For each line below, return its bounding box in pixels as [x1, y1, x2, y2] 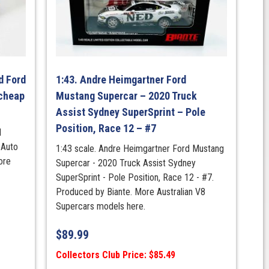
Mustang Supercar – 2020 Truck [56, 89, 198, 103]
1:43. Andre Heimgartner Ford [56, 73, 187, 86]
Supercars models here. [56, 201, 146, 213]
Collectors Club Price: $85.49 [56, 249, 176, 261]
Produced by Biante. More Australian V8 [56, 186, 206, 198]
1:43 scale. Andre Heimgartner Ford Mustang [56, 143, 225, 155]
